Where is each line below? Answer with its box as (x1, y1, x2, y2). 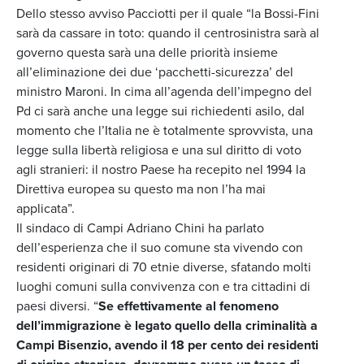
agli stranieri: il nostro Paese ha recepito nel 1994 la (16, 160, 305, 179)
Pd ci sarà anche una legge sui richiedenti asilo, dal (16, 102, 305, 120)
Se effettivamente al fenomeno (98, 297, 279, 315)
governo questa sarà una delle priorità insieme (16, 43, 278, 62)
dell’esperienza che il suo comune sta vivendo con (16, 238, 303, 257)
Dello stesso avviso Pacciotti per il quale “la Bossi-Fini (16, 4, 319, 23)
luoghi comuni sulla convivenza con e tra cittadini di (16, 277, 310, 296)
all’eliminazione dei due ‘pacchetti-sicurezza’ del (16, 63, 293, 81)
